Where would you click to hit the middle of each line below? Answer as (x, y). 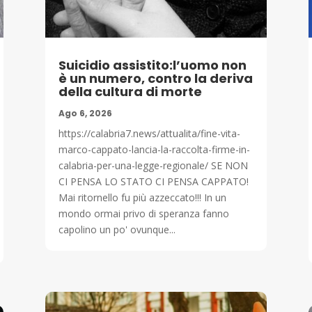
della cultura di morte (130, 91)
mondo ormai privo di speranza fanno (143, 213)
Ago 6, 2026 (85, 113)
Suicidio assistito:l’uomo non (152, 65)
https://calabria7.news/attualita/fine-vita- (149, 133)
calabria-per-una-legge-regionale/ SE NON (153, 165)
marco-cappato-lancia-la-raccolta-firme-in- (154, 149)
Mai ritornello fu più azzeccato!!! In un (142, 197)
